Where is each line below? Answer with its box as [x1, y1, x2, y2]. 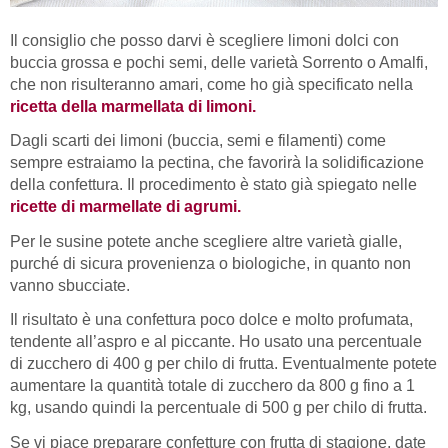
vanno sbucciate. [10, 276, 130, 294]
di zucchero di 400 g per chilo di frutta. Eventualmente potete [10, 355, 437, 373]
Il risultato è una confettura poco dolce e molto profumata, [10, 311, 413, 329]
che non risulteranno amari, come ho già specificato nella [10, 75, 413, 93]
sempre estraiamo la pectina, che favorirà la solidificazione [10, 154, 424, 172]
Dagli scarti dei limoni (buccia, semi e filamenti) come [10, 132, 386, 150]
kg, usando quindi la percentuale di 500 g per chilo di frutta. [10, 399, 427, 417]
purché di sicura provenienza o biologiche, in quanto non [10, 254, 411, 272]
